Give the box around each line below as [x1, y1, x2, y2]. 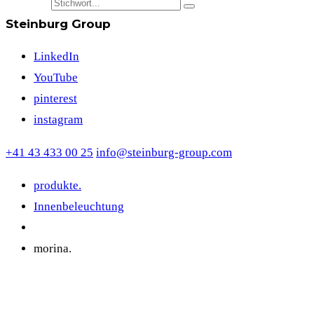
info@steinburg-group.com [96, 146, 232, 159]
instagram [34, 113, 83, 126]
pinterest [34, 92, 77, 105]
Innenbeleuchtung [34, 200, 124, 213]
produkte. [34, 179, 81, 192]
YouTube [34, 71, 78, 84]
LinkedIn [34, 50, 79, 63]
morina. [34, 242, 71, 255]
